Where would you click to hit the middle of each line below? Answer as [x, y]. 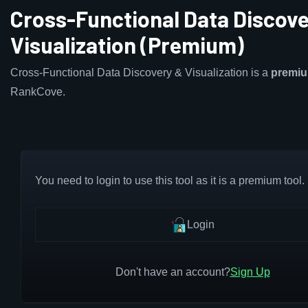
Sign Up [250, 272]
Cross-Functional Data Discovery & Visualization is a [141, 73]
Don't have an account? [173, 272]
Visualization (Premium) [127, 45]
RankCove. [38, 92]
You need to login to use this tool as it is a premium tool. [170, 180]
